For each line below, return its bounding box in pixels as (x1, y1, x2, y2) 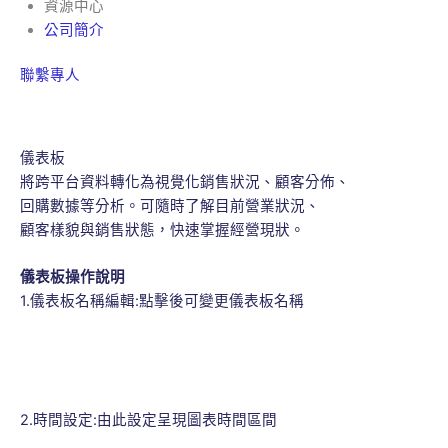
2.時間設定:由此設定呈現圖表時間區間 (20, 410, 277, 429)
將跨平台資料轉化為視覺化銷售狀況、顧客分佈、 (20, 172, 350, 191)
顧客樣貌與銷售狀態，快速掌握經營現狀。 (20, 220, 305, 239)
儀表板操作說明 (20, 268, 125, 287)
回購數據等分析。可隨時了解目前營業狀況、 (20, 196, 320, 215)
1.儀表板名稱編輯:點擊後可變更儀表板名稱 (20, 292, 304, 311)
